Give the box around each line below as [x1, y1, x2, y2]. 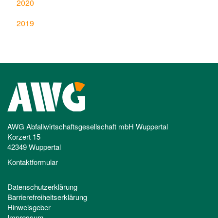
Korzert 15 [7, 131, 40, 142]
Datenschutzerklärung [7, 182, 77, 192]
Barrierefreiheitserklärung [7, 192, 87, 202]
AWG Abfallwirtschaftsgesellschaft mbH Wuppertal [7, 121, 168, 132]
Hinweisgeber [7, 202, 51, 213]
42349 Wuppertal [7, 142, 61, 152]
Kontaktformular [7, 157, 58, 167]
